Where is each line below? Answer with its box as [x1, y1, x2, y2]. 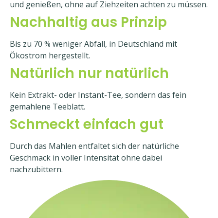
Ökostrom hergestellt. [10, 50, 90, 61]
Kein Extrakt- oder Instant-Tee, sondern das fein [10, 90, 186, 100]
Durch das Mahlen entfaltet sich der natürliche [10, 141, 179, 151]
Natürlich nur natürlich [10, 64, 169, 83]
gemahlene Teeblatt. [10, 101, 85, 112]
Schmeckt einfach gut [10, 115, 163, 134]
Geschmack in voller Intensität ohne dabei [10, 152, 162, 163]
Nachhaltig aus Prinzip [10, 13, 167, 32]
